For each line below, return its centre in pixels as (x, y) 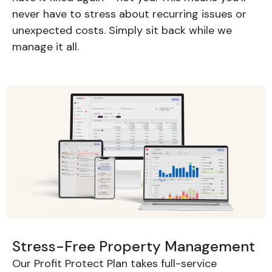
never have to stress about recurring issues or (129, 14)
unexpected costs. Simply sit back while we (122, 31)
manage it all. (46, 47)
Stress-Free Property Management (134, 246)
